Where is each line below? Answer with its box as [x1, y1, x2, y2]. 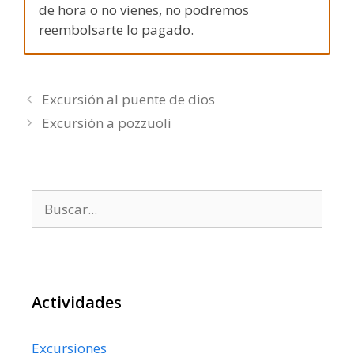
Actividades [32, 292, 122, 314]
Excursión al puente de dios [42, 90, 216, 109]
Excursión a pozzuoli [42, 114, 172, 133]
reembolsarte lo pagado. [39, 20, 194, 39]
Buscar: [31, 190, 77, 209]
